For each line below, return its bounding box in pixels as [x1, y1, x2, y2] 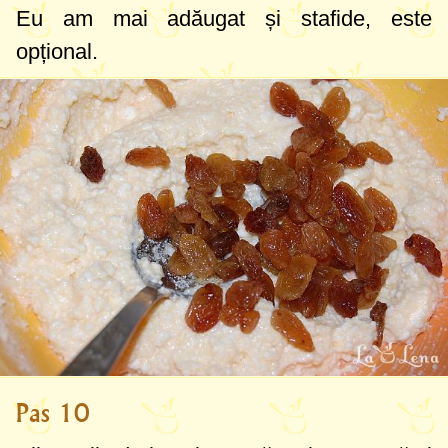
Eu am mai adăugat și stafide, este [16, 5, 432, 31]
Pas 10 [16, 398, 90, 429]
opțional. [16, 38, 98, 64]
